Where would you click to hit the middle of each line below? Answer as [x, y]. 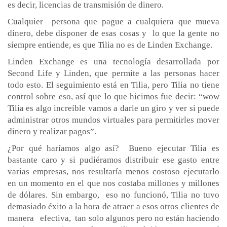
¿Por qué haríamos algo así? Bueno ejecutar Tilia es [113, 148]
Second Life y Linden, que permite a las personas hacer [113, 73]
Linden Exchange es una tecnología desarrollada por [113, 61]
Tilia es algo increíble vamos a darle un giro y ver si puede [113, 108]
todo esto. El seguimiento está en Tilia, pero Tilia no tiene [113, 85]
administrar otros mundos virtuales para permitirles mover [113, 120]
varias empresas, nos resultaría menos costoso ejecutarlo [113, 171]
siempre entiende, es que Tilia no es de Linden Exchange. [110, 45]
